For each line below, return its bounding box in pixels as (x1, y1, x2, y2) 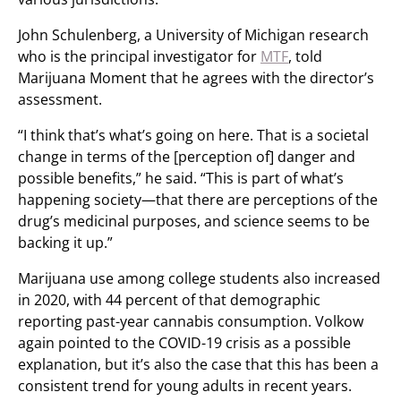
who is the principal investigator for (18, 47, 260, 66)
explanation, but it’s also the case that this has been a (18, 354, 379, 374)
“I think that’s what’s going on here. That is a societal (18, 125, 369, 145)
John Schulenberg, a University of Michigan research (18, 25, 369, 45)
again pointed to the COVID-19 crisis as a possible (18, 333, 351, 353)
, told (288, 47, 322, 66)
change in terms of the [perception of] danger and (18, 147, 355, 166)
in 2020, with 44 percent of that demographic (18, 290, 320, 310)
